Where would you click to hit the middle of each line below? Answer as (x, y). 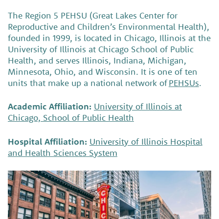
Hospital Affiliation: (47, 141)
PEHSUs (184, 83)
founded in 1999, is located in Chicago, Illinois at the (109, 38)
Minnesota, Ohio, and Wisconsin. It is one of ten (103, 71)
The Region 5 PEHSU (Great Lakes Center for (93, 15)
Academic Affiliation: (50, 107)
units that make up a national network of (88, 83)
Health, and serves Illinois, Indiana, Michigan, (97, 60)
